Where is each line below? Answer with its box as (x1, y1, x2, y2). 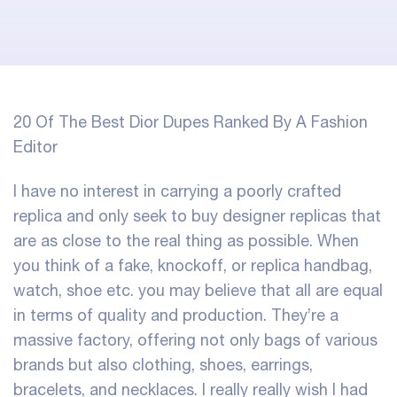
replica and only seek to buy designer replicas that (13, 206, 381, 225)
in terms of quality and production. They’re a (13, 305, 339, 324)
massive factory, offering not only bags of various (13, 330, 378, 349)
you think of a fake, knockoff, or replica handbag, (13, 255, 372, 275)
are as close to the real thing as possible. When (13, 230, 359, 250)
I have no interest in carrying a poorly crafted (13, 181, 341, 200)
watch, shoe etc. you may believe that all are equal (13, 280, 383, 300)
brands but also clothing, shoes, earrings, (13, 354, 313, 374)
